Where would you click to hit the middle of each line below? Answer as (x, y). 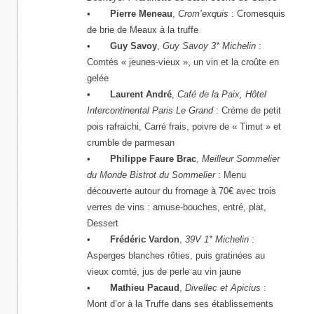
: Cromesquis (257, 14)
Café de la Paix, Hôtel (222, 94)
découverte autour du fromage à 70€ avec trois (182, 191)
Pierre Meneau (141, 14)
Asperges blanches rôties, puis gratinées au (176, 255)
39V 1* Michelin (217, 239)
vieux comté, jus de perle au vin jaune (165, 272)
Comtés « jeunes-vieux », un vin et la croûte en (183, 62)
